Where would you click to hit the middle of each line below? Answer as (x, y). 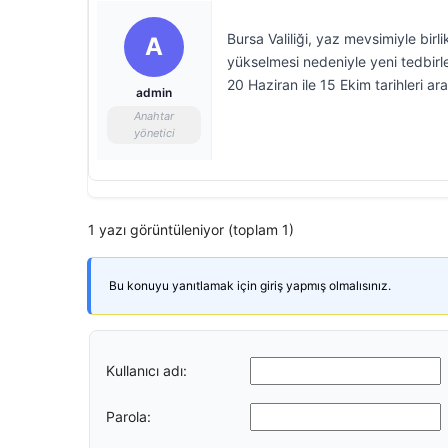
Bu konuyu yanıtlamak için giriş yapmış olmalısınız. (250, 285)
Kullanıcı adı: (146, 370)
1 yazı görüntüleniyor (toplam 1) (191, 229)
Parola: (128, 416)
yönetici (154, 133)
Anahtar (154, 116)
